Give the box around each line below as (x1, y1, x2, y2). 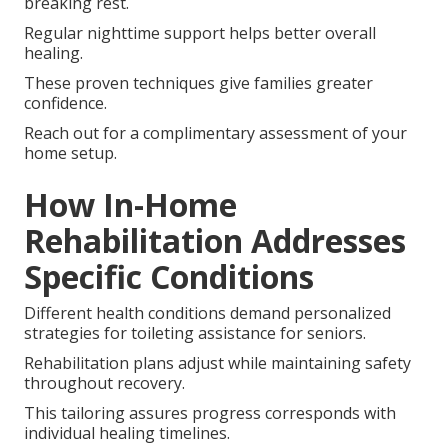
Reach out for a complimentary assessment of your (24, 121, 407, 144)
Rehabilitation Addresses (24, 218, 406, 262)
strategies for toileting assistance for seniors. (24, 321, 366, 344)
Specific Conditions (24, 254, 314, 298)
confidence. (24, 91, 107, 114)
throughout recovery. (24, 371, 185, 394)
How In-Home (24, 182, 237, 226)
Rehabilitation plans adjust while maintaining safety (24, 351, 411, 374)
